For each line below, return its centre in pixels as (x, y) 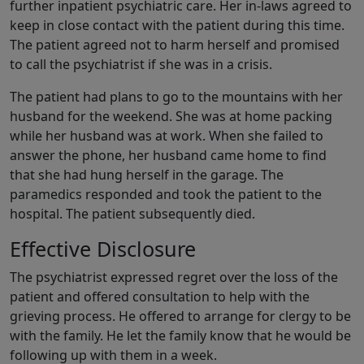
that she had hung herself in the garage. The (147, 175)
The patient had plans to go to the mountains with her (176, 97)
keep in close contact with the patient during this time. (177, 26)
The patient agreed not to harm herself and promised (175, 45)
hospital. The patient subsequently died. (132, 214)
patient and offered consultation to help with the (160, 297)
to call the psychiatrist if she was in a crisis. (141, 65)
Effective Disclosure (103, 249)
